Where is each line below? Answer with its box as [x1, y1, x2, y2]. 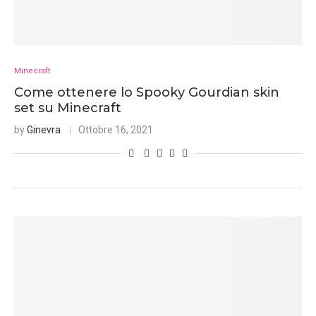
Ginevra [27, 124, 61, 135]
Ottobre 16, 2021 [78, 124, 153, 135]
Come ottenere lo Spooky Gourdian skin [14, 85, 279, 100]
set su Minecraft [14, 100, 121, 116]
